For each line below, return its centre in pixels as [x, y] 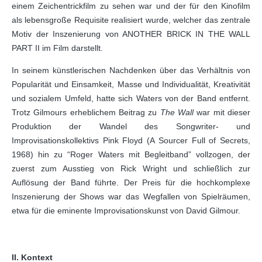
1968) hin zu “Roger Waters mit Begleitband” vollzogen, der [131, 154]
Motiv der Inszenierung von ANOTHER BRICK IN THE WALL [131, 34]
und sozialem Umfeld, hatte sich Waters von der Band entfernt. [131, 98]
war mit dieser [222, 112]
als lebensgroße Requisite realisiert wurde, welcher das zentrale [131, 20]
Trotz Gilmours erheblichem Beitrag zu [86, 112]
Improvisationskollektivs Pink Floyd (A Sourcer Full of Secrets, [131, 140]
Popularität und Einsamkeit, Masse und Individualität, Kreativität [131, 84]
